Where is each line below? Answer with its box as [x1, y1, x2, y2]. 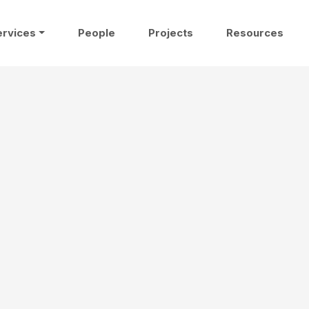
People [78, 27, 115, 39]
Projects [148, 27, 193, 39]
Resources [226, 27, 283, 39]
